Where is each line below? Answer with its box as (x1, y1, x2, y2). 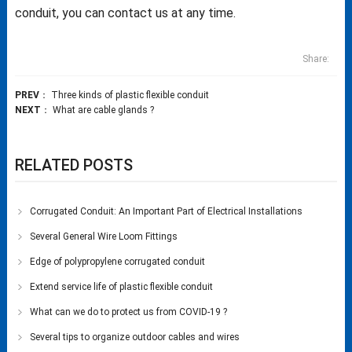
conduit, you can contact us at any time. (14, 5, 236, 20)
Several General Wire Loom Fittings (30, 230, 178, 242)
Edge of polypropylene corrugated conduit (30, 255, 206, 267)
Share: (302, 53, 330, 64)
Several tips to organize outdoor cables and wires (30, 331, 240, 343)
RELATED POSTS (14, 155, 133, 174)
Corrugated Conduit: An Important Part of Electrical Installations (30, 205, 303, 217)
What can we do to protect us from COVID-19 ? (30, 306, 228, 317)
